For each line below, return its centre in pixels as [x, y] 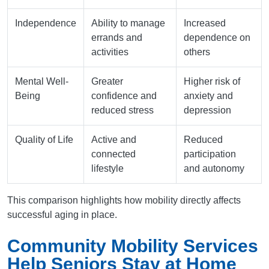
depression [207, 110]
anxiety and [208, 96]
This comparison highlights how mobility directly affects [124, 201]
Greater [107, 82]
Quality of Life [44, 140]
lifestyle [107, 169]
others [197, 52]
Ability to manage [128, 23]
